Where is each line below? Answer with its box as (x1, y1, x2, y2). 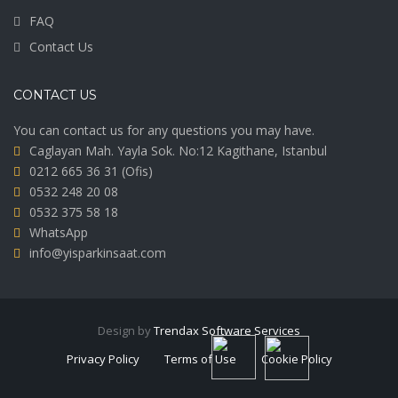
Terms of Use (163, 350, 236, 367)
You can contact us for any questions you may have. (13, 121, 314, 139)
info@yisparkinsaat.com (29, 243, 166, 261)
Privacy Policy (66, 350, 139, 367)
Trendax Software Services (154, 322, 300, 338)
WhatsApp (29, 223, 88, 241)
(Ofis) (118, 162, 153, 179)
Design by (98, 322, 154, 338)
